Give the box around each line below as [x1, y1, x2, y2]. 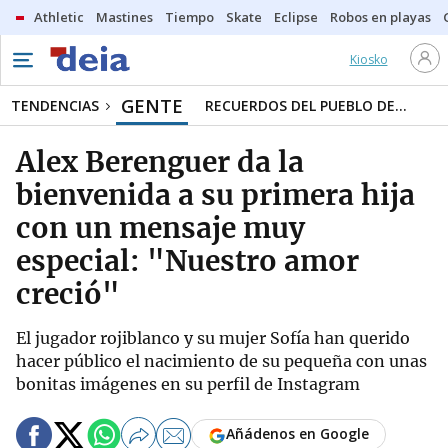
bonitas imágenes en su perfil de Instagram [16, 374, 360, 394]
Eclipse [274, 8, 318, 26]
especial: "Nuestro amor [16, 243, 359, 279]
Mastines [96, 8, 153, 26]
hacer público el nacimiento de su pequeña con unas [16, 351, 427, 371]
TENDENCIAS [11, 96, 99, 115]
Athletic [34, 8, 84, 26]
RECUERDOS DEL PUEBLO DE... [205, 96, 407, 115]
